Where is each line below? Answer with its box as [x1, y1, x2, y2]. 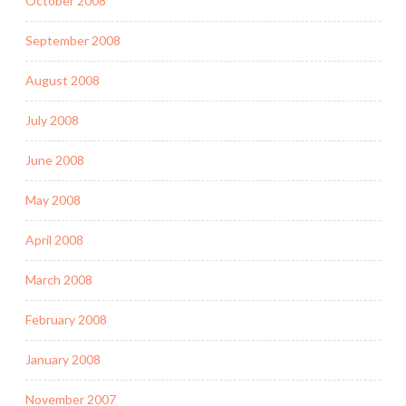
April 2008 [25, 232, 83, 248]
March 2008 [25, 272, 92, 288]
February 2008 [25, 312, 107, 328]
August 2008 [25, 72, 100, 89]
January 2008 [25, 352, 101, 368]
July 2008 [25, 112, 79, 129]
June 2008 [25, 152, 84, 169]
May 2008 [25, 192, 81, 208]
